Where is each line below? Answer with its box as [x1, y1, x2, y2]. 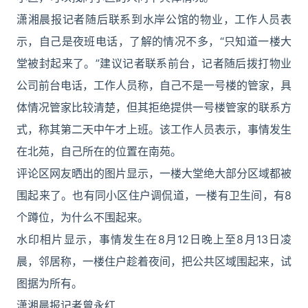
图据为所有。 [16, 276, 82, 290]
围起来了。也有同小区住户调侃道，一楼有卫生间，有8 [16, 188, 291, 202]
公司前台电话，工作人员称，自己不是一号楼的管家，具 [16, 78, 291, 92]
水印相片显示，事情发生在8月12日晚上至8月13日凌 [16, 232, 291, 246]
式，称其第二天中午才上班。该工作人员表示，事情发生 [16, 122, 291, 136]
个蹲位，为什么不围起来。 [16, 210, 148, 224]
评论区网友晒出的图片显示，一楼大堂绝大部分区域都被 [16, 166, 291, 180]
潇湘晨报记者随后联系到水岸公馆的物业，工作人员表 [16, 12, 291, 26]
